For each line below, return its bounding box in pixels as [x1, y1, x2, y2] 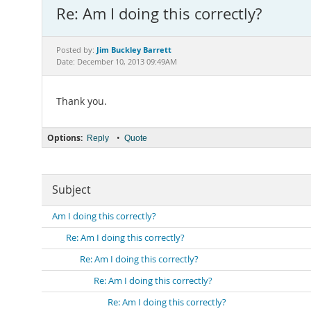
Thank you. [56, 95, 107, 108]
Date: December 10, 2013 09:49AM [56, 57, 177, 67]
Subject [52, 183, 91, 197]
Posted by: [56, 45, 96, 55]
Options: [47, 132, 83, 144]
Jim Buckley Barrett [96, 44, 171, 55]
